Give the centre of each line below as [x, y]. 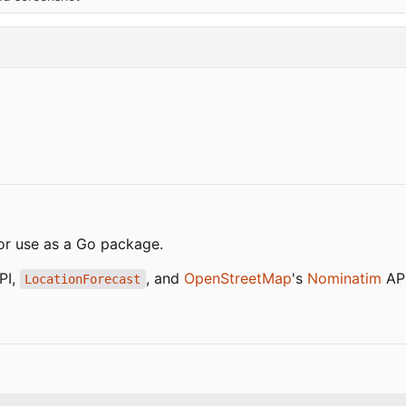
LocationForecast [83, 280]
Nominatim [344, 279]
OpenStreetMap [237, 279]
